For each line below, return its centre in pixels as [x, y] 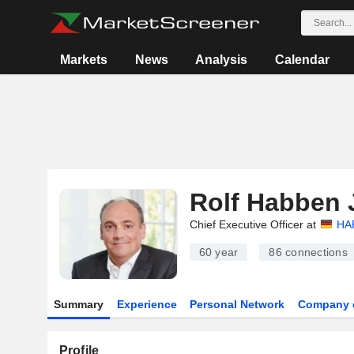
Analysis [222, 60]
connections [314, 252]
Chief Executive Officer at [252, 224]
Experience [147, 304]
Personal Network [237, 304]
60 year [218, 252]
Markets [84, 60]
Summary [78, 304]
